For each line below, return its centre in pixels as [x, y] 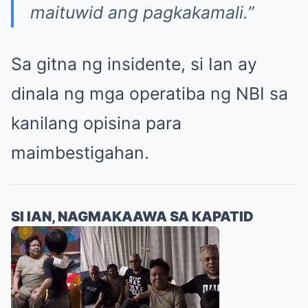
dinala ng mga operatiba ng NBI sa [150, 93]
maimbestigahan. [80, 152]
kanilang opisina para [96, 123]
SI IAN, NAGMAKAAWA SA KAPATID [132, 216]
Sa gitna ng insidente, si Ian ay [134, 64]
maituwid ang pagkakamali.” [142, 12]
